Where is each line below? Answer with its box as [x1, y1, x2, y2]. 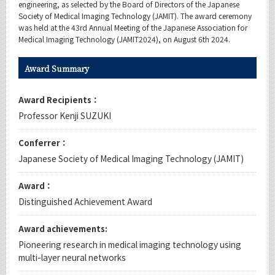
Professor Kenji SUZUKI [18, 109, 111, 122]
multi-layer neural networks [18, 251, 126, 263]
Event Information [36, 67, 101, 77]
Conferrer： [18, 137, 68, 149]
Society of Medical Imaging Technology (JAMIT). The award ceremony [18, 10, 252, 21]
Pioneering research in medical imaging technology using [18, 238, 241, 250]
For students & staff [110, 155, 176, 165]
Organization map [112, 128, 174, 139]
